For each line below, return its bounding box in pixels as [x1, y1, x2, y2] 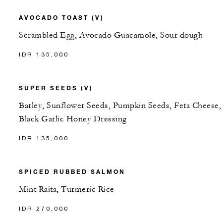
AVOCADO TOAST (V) [19, 13, 104, 22]
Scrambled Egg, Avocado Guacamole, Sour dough [19, 30, 203, 41]
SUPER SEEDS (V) [19, 84, 93, 92]
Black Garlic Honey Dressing [19, 114, 127, 124]
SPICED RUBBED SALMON [19, 167, 125, 176]
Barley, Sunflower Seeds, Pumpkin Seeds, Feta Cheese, [19, 101, 221, 111]
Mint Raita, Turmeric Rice [19, 184, 114, 195]
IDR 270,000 [19, 205, 69, 213]
